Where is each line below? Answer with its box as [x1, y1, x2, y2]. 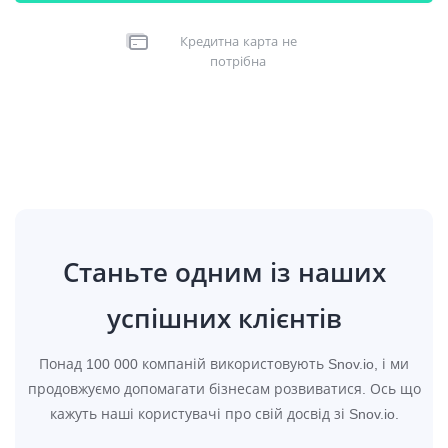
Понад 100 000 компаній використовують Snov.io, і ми [39, 354, 409, 373]
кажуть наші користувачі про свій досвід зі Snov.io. [49, 404, 399, 423]
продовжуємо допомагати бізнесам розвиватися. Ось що [27, 379, 421, 398]
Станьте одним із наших [62, 254, 386, 290]
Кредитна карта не [179, 32, 297, 50]
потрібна [210, 52, 266, 70]
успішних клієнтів [106, 300, 342, 336]
